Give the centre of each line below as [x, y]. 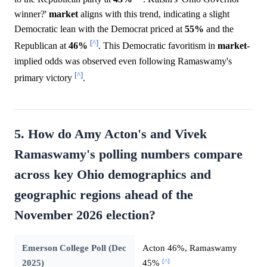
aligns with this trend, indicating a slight [154, 14]
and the [219, 29]
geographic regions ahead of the [104, 195]
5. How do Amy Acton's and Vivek [111, 134]
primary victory [44, 78]
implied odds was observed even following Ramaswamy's [123, 61]
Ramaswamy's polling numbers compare [128, 155]
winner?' [32, 14]
